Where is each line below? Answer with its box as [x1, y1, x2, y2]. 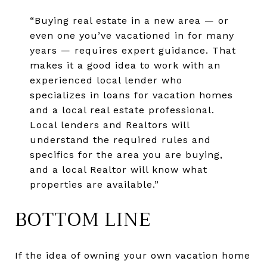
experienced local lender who [29, 74, 182, 86]
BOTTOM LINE [15, 203, 151, 237]
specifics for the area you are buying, [29, 149, 223, 161]
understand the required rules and [29, 134, 211, 146]
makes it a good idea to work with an [29, 60, 221, 72]
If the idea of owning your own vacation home [15, 250, 250, 261]
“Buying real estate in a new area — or [29, 15, 229, 27]
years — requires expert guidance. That [29, 45, 236, 57]
